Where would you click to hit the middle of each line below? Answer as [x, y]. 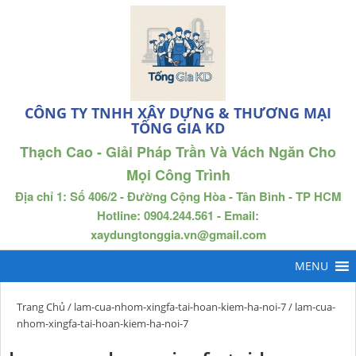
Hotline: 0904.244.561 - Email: [178, 215]
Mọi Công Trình [178, 175]
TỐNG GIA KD [178, 128]
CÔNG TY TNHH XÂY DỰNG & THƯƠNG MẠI [178, 113]
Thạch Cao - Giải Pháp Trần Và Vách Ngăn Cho [178, 152]
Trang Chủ [41, 307]
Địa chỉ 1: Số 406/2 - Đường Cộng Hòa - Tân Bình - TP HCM [178, 196]
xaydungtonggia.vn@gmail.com [178, 234]
